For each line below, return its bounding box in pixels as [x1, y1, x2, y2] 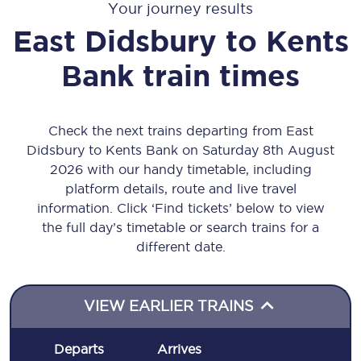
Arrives [156, 342, 201, 356]
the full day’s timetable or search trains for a [42, 220, 319, 234]
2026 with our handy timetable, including [49, 162, 312, 176]
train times [143, 59, 300, 92]
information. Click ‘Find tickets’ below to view [36, 201, 325, 215]
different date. [135, 239, 226, 254]
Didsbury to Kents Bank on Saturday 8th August [27, 143, 334, 157]
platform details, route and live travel [64, 181, 297, 196]
